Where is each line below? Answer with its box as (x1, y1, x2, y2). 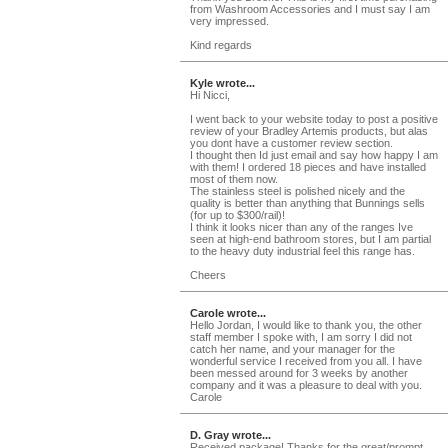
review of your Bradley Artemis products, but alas (190, 124, 428, 137)
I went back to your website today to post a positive (190, 112, 438, 125)
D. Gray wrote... (190, 428, 271, 441)
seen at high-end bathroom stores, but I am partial (190, 232, 431, 245)
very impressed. (190, 14, 269, 27)
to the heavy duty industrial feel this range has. (190, 244, 415, 257)
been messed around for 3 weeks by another (190, 366, 408, 379)
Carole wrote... (190, 306, 266, 319)
